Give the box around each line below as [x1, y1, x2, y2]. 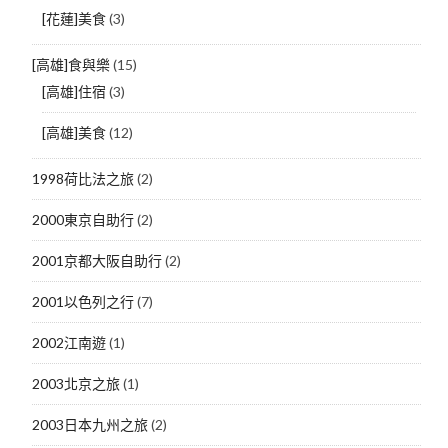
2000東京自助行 [31, 210, 134, 228]
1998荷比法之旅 [31, 169, 134, 187]
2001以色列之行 [31, 292, 134, 310]
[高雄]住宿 [41, 82, 106, 100]
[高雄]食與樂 [31, 55, 110, 73]
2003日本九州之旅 [31, 415, 148, 433]
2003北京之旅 [31, 374, 120, 392]
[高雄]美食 [41, 123, 106, 141]
